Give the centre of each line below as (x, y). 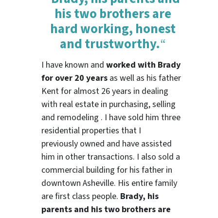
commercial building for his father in (107, 170)
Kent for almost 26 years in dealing (105, 91)
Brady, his (140, 197)
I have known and (74, 65)
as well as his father (145, 78)
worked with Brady (144, 65)
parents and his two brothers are (106, 210)
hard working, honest (113, 29)
